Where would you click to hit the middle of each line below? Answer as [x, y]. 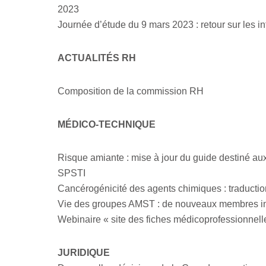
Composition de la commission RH [131, 91]
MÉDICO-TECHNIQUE [107, 124]
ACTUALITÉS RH [97, 58]
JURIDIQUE [84, 253]
